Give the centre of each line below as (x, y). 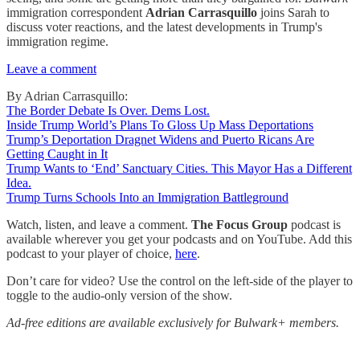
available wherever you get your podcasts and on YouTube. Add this (179, 239)
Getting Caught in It (57, 154)
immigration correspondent (76, 12)
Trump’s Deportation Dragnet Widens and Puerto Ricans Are (160, 139)
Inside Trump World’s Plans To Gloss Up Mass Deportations (160, 125)
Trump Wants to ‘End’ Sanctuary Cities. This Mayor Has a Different (179, 168)
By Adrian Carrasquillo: (67, 96)
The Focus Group (239, 225)
